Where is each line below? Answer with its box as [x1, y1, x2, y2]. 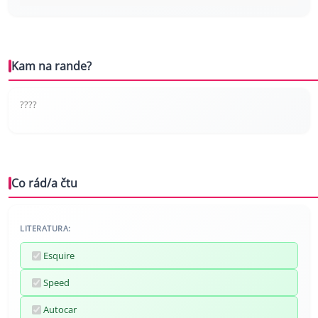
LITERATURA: [20, 223, 71, 234]
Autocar [43, 303, 77, 317]
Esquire [43, 249, 75, 263]
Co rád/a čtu [11, 175, 77, 192]
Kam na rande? [11, 58, 92, 75]
